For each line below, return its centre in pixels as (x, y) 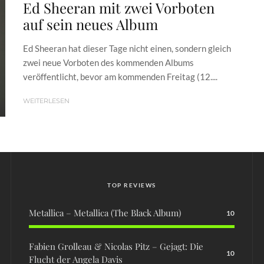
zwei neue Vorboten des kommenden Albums (108, 62)
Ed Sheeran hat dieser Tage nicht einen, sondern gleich (127, 48)
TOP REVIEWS (132, 185)
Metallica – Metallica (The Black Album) (105, 213)
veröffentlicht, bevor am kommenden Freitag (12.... (120, 76)
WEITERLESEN (46, 100)
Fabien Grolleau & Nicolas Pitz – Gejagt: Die (116, 247)
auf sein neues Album (90, 24)
